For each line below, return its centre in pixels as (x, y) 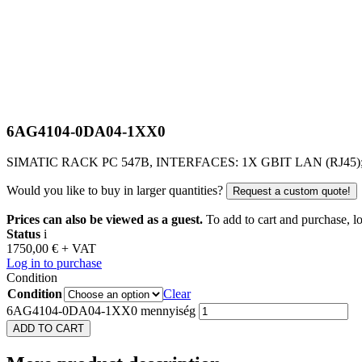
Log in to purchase (54, 263)
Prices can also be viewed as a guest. (105, 220)
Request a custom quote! (292, 192)
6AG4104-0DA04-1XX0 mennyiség (101, 311)
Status (23, 234)
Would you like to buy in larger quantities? (116, 191)
